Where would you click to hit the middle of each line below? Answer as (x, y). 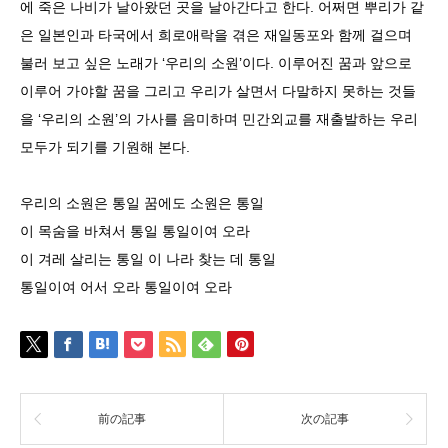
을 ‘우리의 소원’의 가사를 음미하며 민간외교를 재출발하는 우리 (219, 118)
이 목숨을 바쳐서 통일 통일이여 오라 (135, 230)
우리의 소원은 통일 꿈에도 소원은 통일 (142, 202)
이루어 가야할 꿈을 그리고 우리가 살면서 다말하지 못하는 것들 (218, 90)
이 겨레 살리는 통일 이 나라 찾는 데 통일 (148, 258)
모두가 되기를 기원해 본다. (105, 146)
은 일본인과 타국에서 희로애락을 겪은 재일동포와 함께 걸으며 (216, 34)
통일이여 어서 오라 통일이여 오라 (126, 286)
